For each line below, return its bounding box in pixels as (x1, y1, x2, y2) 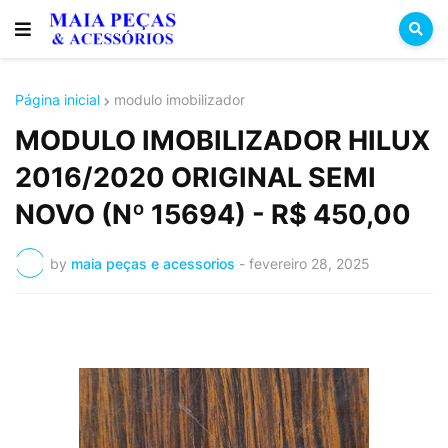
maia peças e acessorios (71, 254, 235, 272)
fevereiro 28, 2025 (249, 254, 370, 272)
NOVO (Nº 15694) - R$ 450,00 (15, 198, 411, 231)
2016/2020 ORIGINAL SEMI (15, 161, 376, 194)
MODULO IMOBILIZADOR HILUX (15, 124, 430, 157)
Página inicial (15, 91, 100, 108)
